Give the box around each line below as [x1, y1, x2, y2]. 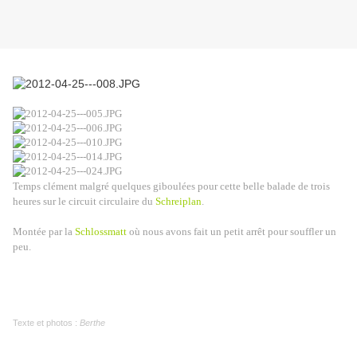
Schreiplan [155, 195, 202, 208]
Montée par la [13, 226, 75, 238]
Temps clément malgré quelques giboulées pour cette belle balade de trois [13, 180, 330, 193]
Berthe [80, 318, 105, 328]
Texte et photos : [13, 318, 80, 328]
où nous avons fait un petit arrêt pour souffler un [127, 226, 336, 238]
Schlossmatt [75, 226, 127, 238]
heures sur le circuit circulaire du [13, 195, 155, 208]
